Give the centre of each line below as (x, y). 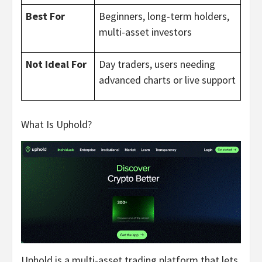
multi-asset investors (145, 32)
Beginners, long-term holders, (164, 16)
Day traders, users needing (157, 64)
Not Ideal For (56, 64)
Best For (45, 16)
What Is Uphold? (56, 125)
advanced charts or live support (167, 80)
